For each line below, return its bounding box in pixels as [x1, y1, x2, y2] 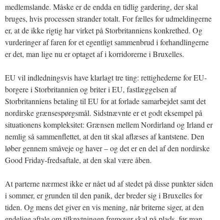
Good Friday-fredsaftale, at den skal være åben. [5, 154, 152, 165]
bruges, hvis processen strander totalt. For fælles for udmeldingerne [5, 13, 212, 24]
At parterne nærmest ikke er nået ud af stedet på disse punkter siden [5, 178, 213, 189]
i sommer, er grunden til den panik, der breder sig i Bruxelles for [5, 190, 202, 200]
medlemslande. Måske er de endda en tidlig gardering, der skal [5, 1, 198, 12]
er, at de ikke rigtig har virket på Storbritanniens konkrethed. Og [5, 25, 202, 35]
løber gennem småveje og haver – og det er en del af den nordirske [5, 142, 210, 153]
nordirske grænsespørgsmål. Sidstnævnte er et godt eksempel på [5, 107, 202, 118]
